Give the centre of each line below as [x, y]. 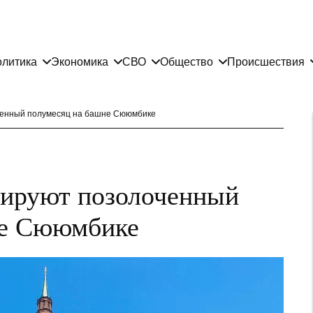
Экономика [80, 61]
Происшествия [266, 61]
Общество [187, 61]
